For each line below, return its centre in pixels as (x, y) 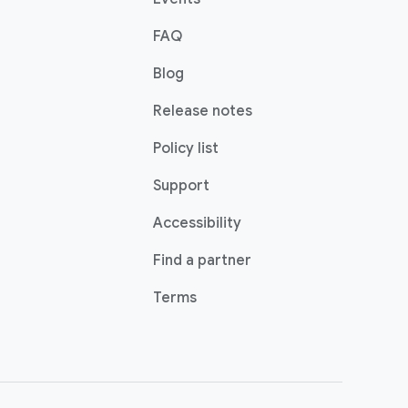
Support (181, 186)
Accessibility (197, 223)
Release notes (203, 111)
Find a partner (202, 260)
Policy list (186, 148)
